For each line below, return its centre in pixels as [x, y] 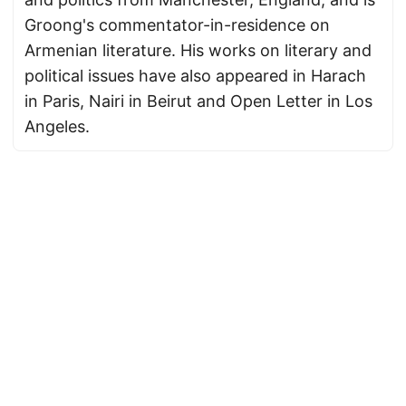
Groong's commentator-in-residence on [177, 25]
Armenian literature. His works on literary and [198, 50]
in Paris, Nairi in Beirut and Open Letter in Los [198, 101]
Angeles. [57, 126]
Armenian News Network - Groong [221, 381]
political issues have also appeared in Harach [195, 76]
